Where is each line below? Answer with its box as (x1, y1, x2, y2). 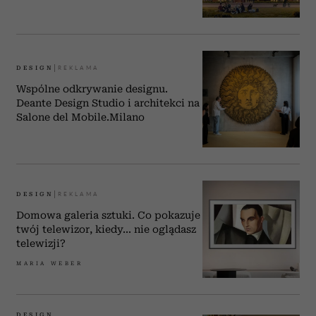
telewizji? (16, 238, 66, 250)
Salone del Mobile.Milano (16, 111, 145, 123)
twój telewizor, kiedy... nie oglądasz (16, 224, 196, 236)
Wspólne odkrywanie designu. (16, 83, 168, 95)
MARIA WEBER (16, 260, 83, 267)
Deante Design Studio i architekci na (16, 97, 200, 109)
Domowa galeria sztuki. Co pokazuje (16, 209, 200, 221)
